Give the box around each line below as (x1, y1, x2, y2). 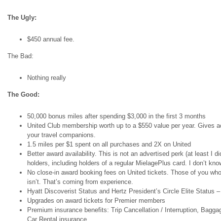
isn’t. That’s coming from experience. (27, 178, 133, 185)
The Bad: (7, 52, 34, 60)
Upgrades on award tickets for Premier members (27, 197, 165, 204)
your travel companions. (27, 131, 96, 139)
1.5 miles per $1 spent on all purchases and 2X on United (27, 141, 191, 148)
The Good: (7, 91, 39, 98)
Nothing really (27, 74, 66, 81)
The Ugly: (7, 14, 37, 21)
